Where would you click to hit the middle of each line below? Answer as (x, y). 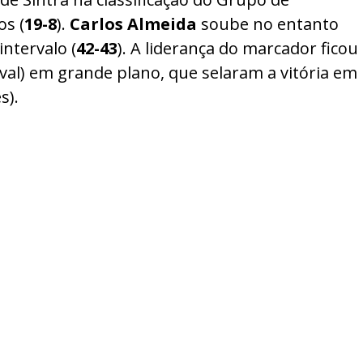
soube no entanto (268, 24)
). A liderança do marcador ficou (238, 48)
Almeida (162, 24)
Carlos (96, 24)
